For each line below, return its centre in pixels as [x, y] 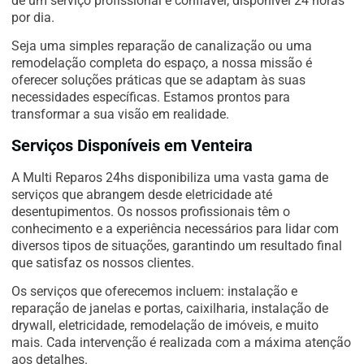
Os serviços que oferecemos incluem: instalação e [154, 291]
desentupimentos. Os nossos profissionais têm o [151, 211]
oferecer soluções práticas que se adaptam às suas [158, 80]
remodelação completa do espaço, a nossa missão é [162, 63]
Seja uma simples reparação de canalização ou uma [162, 46]
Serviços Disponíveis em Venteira [132, 145]
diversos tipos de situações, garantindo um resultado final [177, 245]
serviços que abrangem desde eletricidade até [142, 194]
